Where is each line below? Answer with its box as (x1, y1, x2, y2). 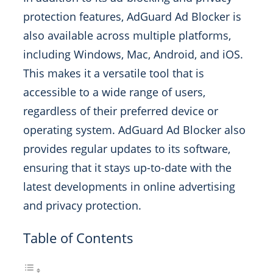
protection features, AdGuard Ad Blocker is (23, 9, 241, 24)
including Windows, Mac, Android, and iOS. (23, 47, 243, 62)
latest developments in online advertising (23, 179, 235, 194)
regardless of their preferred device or (23, 104, 218, 118)
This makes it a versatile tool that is (23, 66, 204, 80)
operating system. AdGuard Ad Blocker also (23, 122, 246, 137)
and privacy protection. (23, 198, 141, 213)
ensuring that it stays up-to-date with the (23, 160, 232, 175)
